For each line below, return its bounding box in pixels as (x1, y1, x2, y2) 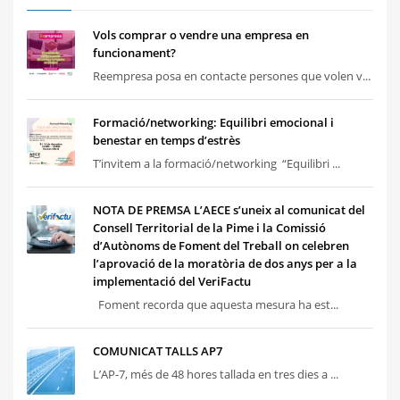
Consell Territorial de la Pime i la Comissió (93, 220, 326, 237)
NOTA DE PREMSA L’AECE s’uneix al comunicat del (93, 202, 365, 219)
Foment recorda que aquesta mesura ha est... (93, 296, 338, 313)
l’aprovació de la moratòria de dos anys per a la (93, 255, 357, 272)
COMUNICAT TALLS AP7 (93, 343, 222, 360)
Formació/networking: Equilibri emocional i (93, 114, 334, 131)
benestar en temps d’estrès (93, 132, 240, 149)
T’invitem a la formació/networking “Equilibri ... (93, 155, 340, 172)
